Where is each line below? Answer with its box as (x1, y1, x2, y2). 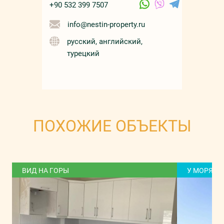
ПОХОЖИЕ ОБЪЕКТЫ (32, 116, 191, 136)
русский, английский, (67, 37, 143, 46)
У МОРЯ (187, 166, 213, 175)
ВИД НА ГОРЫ (22, 166, 69, 175)
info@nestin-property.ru (67, 20, 145, 29)
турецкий (67, 49, 100, 58)
